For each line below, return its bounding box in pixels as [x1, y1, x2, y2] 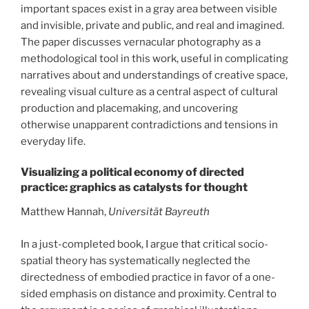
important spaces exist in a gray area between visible [21, 2, 277, 15]
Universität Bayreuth [108, 206, 210, 219]
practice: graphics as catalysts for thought [21, 181, 248, 195]
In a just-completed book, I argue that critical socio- [21, 237, 268, 250]
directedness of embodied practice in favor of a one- [21, 270, 275, 283]
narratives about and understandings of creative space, [21, 68, 288, 81]
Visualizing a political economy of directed [21, 166, 244, 179]
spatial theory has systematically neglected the [21, 254, 250, 267]
